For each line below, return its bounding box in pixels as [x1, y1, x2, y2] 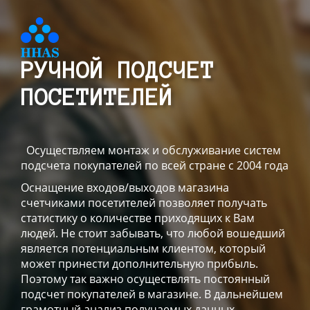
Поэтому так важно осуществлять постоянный [21, 271, 270, 286]
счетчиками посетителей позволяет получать [21, 195, 267, 210]
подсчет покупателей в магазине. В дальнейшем [21, 286, 283, 302]
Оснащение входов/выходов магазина [21, 180, 229, 195]
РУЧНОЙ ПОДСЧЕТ [21, 58, 215, 83]
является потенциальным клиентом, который [21, 241, 266, 256]
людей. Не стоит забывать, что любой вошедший [21, 226, 285, 241]
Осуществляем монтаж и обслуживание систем [24, 143, 281, 158]
